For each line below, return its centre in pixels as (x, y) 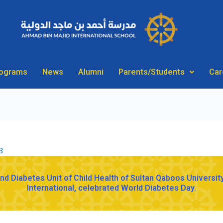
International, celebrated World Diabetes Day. (111, 188)
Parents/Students (152, 72)
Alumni (91, 72)
